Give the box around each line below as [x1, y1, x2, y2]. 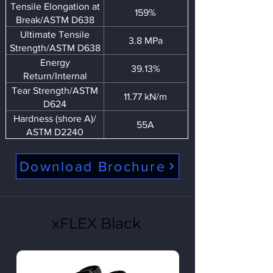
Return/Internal [23, 71, 87, 81]
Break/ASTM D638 [15, 15, 94, 25]
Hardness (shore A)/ [13, 113, 96, 124]
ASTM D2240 [26, 127, 83, 137]
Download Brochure [19, 159, 166, 174]
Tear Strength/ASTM [12, 85, 98, 96]
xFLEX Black [52, 214, 141, 232]
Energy [40, 57, 70, 68]
